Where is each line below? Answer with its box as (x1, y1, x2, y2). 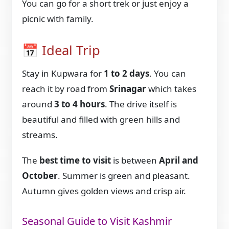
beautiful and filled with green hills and (22, 113, 180, 125)
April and (159, 154, 199, 166)
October (22, 169, 58, 181)
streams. (22, 128, 58, 141)
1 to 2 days (104, 67, 150, 79)
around (22, 98, 55, 110)
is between (111, 154, 159, 166)
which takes (146, 82, 197, 95)
